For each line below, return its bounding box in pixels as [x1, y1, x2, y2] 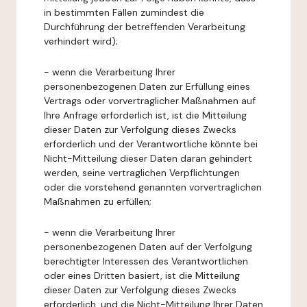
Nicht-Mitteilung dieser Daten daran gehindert [44, 152, 252, 164]
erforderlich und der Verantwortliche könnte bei [44, 138, 258, 150]
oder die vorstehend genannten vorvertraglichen [44, 181, 262, 193]
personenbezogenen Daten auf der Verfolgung [44, 241, 252, 253]
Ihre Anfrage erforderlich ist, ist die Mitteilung [44, 109, 247, 121]
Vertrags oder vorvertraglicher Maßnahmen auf [44, 95, 256, 107]
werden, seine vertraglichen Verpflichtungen [44, 167, 240, 179]
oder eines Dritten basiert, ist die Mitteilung [44, 269, 240, 282]
